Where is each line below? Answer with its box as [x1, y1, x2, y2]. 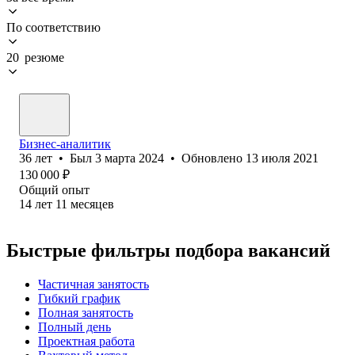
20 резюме [6, 50, 64, 64]
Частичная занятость [38, 277, 149, 291]
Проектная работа [38, 334, 135, 348]
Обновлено [181, 151, 246, 165]
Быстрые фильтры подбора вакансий [6, 239, 330, 261]
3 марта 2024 [95, 151, 164, 165]
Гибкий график [38, 291, 120, 305]
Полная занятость [38, 305, 133, 319]
